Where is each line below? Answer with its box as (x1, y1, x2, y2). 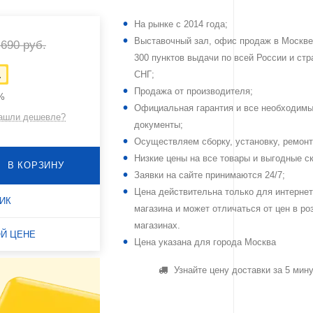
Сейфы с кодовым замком (101, 68, 228, 81)
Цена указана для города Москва (133, 237, 276, 248)
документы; (133, 119, 183, 131)
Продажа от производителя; (133, 86, 253, 97)
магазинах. (133, 220, 180, 231)
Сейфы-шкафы (101, 30, 175, 43)
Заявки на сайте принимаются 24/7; (133, 170, 285, 181)
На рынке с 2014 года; (133, 19, 228, 30)
